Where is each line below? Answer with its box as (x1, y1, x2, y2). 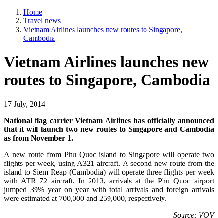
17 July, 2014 (4, 99, 45, 108)
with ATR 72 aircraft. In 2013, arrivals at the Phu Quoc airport (4, 176, 214, 185)
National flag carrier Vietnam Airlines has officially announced (4, 116, 214, 125)
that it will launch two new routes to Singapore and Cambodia (4, 125, 214, 133)
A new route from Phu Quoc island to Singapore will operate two (4, 150, 214, 159)
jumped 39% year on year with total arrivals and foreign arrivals (4, 185, 214, 194)
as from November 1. (4, 133, 73, 142)
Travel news (23, 17, 61, 25)
